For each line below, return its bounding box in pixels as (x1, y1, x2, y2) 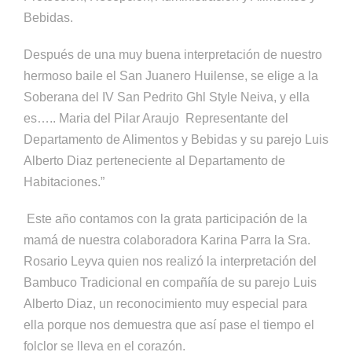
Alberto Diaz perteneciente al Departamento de (24, 153, 285, 167)
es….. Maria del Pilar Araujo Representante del (24, 111, 288, 125)
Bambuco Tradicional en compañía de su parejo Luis (24, 275, 317, 289)
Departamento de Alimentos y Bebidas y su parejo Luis (24, 132, 328, 146)
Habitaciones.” (24, 174, 104, 189)
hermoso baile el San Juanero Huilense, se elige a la (24, 68, 318, 82)
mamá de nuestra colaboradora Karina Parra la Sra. (24, 233, 310, 247)
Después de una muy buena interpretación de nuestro (24, 47, 322, 61)
